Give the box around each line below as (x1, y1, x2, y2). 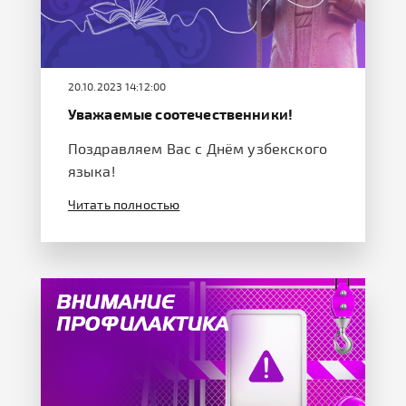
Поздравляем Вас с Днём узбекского (67, 140, 328, 158)
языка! (67, 162, 115, 180)
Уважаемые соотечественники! (67, 105, 294, 123)
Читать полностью (67, 197, 180, 213)
